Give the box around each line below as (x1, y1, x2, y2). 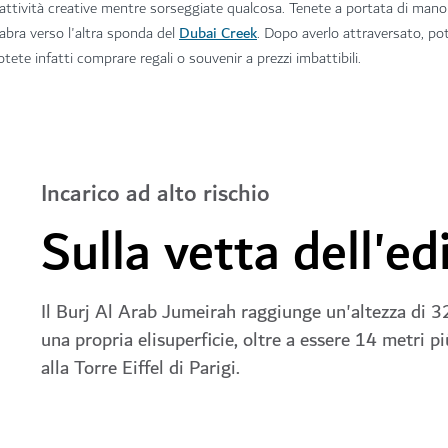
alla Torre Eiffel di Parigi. (41, 351, 240, 384)
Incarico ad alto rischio (41, 173, 270, 214)
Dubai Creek (179, 20, 257, 47)
